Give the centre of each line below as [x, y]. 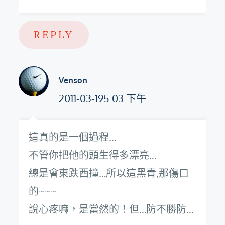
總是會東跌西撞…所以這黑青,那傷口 [109, 173]
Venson [73, 80]
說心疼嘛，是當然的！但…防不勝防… [111, 209]
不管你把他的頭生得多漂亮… [93, 155]
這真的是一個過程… [73, 137]
